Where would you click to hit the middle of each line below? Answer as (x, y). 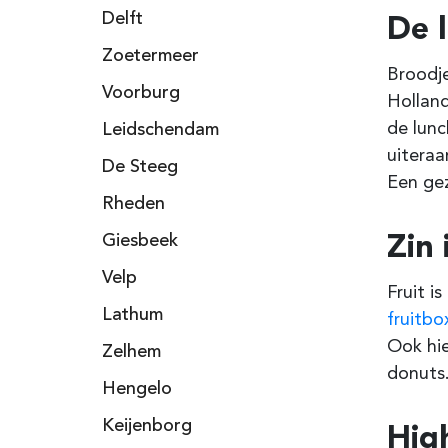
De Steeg (140, 167)
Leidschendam (160, 130)
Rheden (133, 204)
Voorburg (141, 93)
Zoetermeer (150, 56)
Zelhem (131, 352)
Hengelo (137, 389)
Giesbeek (140, 241)
